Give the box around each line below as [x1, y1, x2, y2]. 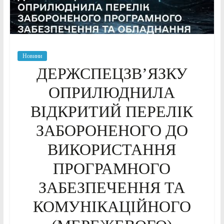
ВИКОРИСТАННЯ [47, 140, 176, 159]
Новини [22, 52, 42, 60]
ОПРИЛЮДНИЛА [48, 83, 175, 102]
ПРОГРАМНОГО [53, 159, 171, 178]
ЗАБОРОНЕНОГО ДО [35, 121, 188, 140]
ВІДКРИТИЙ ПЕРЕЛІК [30, 102, 193, 121]
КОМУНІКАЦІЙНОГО [32, 197, 191, 216]
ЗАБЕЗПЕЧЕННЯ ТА [38, 178, 185, 197]
